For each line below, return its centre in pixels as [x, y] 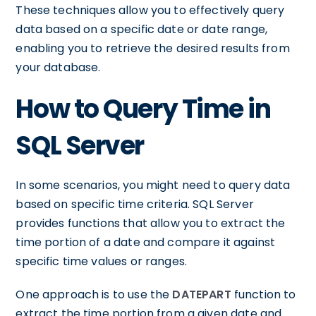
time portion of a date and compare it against [146, 242]
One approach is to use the [94, 294]
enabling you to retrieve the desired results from [153, 48]
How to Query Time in [143, 109]
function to [263, 294]
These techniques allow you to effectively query [150, 10]
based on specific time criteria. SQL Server [135, 204]
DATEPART [202, 294]
